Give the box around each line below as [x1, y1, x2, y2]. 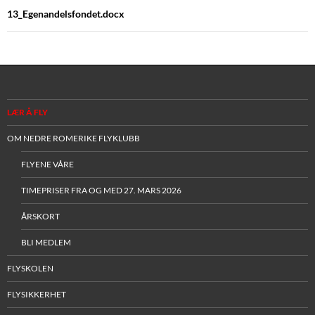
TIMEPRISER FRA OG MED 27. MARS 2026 [21, 185, 181, 196]
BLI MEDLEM [21, 237, 71, 248]
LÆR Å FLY [7, 107, 48, 118]
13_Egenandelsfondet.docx [7, 8, 124, 20]
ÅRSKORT [21, 211, 60, 222]
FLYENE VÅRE [21, 159, 74, 170]
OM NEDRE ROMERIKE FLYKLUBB [7, 133, 140, 144]
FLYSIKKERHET [7, 289, 66, 300]
